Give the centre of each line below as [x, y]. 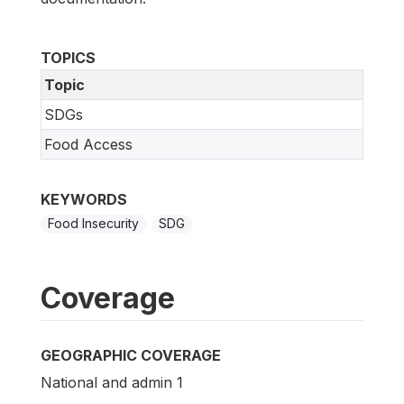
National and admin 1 [112, 383]
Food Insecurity [94, 224]
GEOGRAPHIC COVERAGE [131, 356]
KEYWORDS [84, 200]
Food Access [88, 145]
